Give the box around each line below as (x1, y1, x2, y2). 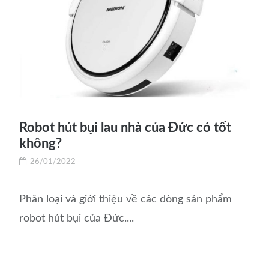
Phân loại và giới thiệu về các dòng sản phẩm (19, 194, 232, 205)
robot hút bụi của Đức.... (19, 213, 134, 225)
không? (19, 136, 62, 150)
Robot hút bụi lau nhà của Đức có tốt (19, 121, 232, 134)
